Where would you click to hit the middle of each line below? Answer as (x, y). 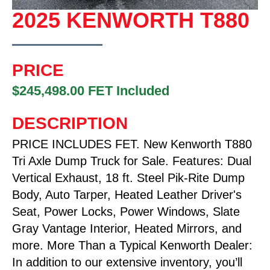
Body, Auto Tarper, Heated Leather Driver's (127, 195)
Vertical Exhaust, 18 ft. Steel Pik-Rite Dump (128, 178)
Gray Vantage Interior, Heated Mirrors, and (127, 228)
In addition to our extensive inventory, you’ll (127, 262)
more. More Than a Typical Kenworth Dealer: (132, 245)
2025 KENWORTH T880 (131, 20)
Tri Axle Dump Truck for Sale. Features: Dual (132, 161)
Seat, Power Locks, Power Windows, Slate (126, 212)
